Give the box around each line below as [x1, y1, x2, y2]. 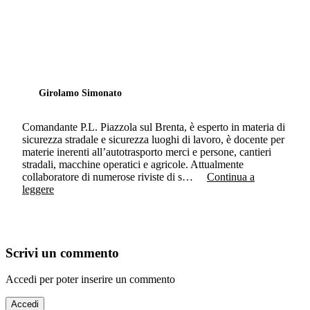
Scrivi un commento [6, 245, 119, 260]
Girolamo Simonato [39, 87, 122, 98]
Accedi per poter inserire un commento [6, 273, 175, 286]
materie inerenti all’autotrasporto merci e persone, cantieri [22, 145, 271, 158]
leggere [22, 183, 54, 195]
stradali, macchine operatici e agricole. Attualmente [22, 158, 244, 170]
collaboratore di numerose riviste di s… [22, 170, 193, 183]
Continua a [207, 170, 255, 183]
